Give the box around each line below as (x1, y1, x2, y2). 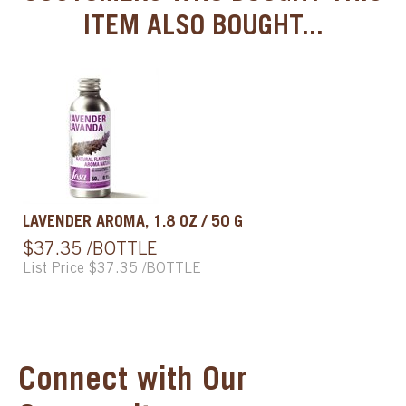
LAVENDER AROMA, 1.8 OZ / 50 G (23, 214, 243, 231)
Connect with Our (18, 366, 247, 399)
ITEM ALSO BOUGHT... (82, 14, 324, 42)
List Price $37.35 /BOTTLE (23, 261, 201, 276)
